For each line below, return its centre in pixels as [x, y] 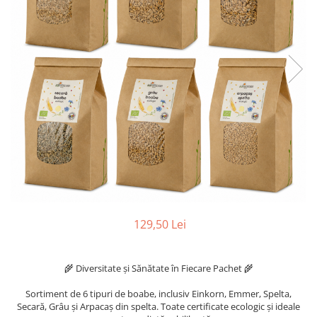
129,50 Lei [160, 224]
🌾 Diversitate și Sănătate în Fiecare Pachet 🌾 [158, 268]
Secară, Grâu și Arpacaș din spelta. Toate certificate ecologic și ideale [158, 306]
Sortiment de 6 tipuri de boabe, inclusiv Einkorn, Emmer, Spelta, [158, 294]
